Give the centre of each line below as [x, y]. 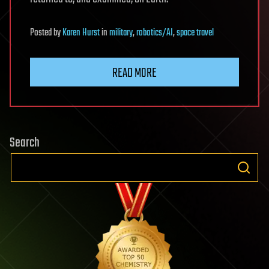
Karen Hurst [81, 33]
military [121, 33]
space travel [195, 33]
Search [25, 143]
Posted [42, 33]
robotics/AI [155, 33]
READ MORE [134, 73]
